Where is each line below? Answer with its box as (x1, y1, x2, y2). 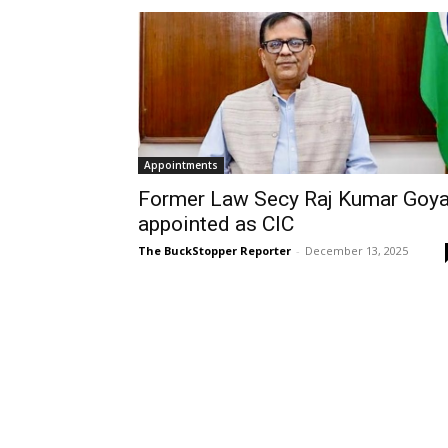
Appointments (144, 157, 218, 172)
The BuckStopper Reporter (138, 242, 291, 258)
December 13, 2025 (305, 242, 408, 258)
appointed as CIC (138, 211, 294, 236)
